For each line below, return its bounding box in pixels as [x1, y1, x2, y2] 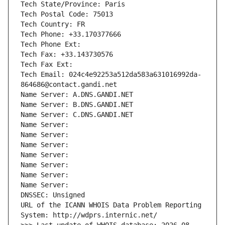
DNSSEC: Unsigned [21, 191, 85, 199]
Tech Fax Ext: [21, 60, 73, 69]
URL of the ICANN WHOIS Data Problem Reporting [21, 201, 201, 209]
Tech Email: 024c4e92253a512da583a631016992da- [21, 70, 201, 79]
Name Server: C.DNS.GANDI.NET [21, 110, 133, 119]
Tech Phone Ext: [21, 40, 81, 49]
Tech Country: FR [21, 20, 85, 29]
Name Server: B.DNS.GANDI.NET [21, 100, 133, 109]
